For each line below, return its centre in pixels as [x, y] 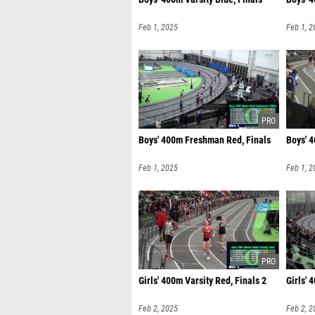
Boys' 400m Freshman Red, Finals [205, 140]
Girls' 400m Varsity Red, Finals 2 [202, 281]
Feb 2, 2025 [158, 309]
